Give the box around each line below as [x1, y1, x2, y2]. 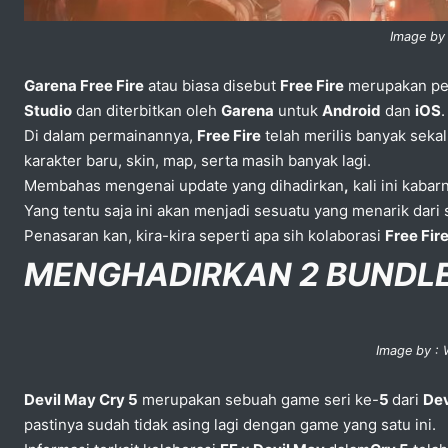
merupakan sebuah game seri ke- [138, 389, 379, 409]
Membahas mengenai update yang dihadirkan [24, 175, 344, 195]
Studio [24, 100, 72, 120]
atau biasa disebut [144, 75, 280, 95]
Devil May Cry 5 [24, 389, 138, 409]
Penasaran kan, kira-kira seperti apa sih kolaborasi [24, 225, 385, 245]
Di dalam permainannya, [24, 125, 197, 145]
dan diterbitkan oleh [72, 100, 221, 120]
